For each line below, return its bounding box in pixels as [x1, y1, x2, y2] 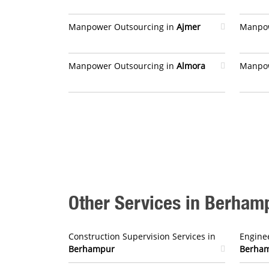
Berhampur [68, 243, 115, 255]
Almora [177, 60, 205, 71]
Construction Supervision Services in [68, 231, 216, 242]
